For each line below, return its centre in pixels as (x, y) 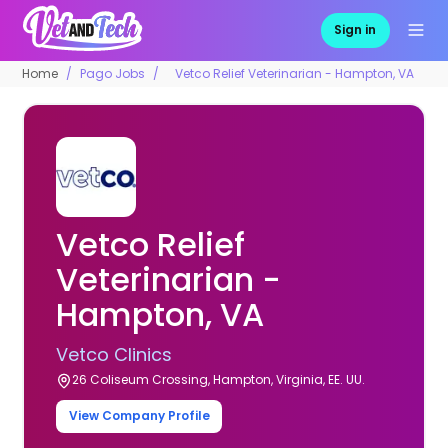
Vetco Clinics (114, 354)
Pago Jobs (113, 73)
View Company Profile (139, 416)
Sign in (355, 30)
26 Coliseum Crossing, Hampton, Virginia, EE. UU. (219, 379)
